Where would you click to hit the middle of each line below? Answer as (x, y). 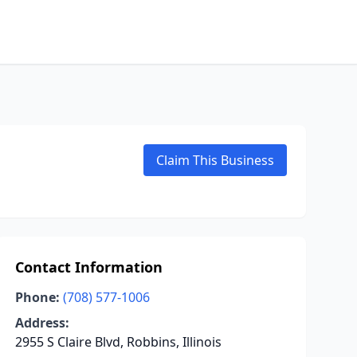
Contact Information (88, 267)
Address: (42, 323)
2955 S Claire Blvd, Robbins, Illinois (118, 342)
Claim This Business (215, 160)
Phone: (37, 297)
